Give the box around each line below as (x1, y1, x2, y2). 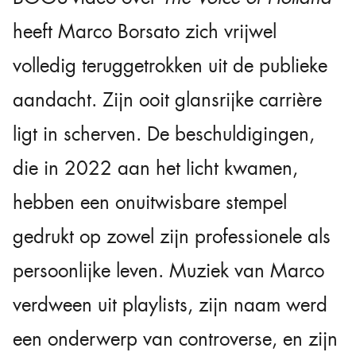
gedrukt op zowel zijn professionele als (13, 223, 331, 250)
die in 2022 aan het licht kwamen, (13, 155, 298, 181)
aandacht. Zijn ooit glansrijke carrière (13, 87, 322, 113)
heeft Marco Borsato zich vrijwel (13, 18, 277, 44)
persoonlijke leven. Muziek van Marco (13, 257, 324, 284)
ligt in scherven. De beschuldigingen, (13, 121, 315, 147)
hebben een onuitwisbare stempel (13, 189, 287, 215)
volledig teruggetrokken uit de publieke (13, 52, 327, 79)
